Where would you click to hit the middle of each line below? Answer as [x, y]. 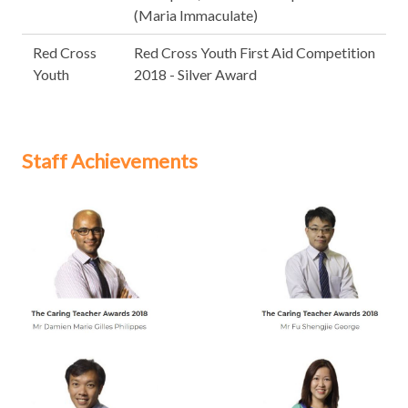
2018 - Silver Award [195, 74]
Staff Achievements [110, 161]
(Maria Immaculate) [196, 15]
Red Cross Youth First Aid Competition [255, 52]
